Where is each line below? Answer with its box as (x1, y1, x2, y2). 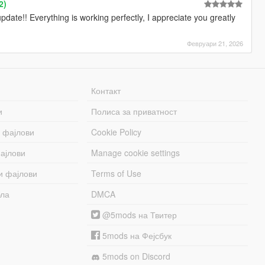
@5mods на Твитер (100, 209, 177, 221)
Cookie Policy (91, 126, 142, 138)
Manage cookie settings (91, 147, 180, 159)
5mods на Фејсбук (100, 230, 172, 242)
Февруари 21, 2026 (187, 38, 244, 49)
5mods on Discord (100, 250, 171, 263)
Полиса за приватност (91, 105, 177, 118)
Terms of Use (91, 167, 142, 180)
